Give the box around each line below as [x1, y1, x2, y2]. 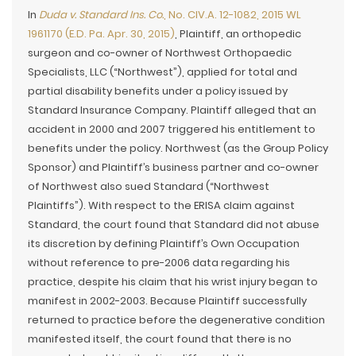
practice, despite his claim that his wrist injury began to [28, 274, 318, 289]
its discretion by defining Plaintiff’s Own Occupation [28, 236, 300, 251]
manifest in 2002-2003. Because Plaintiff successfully [28, 293, 307, 308]
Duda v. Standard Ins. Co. [39, 7, 164, 22]
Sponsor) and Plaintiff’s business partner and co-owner [28, 160, 319, 175]
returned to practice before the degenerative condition [28, 312, 325, 327]
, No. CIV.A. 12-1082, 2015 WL [164, 7, 301, 22]
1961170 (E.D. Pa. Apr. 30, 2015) [28, 26, 175, 41]
